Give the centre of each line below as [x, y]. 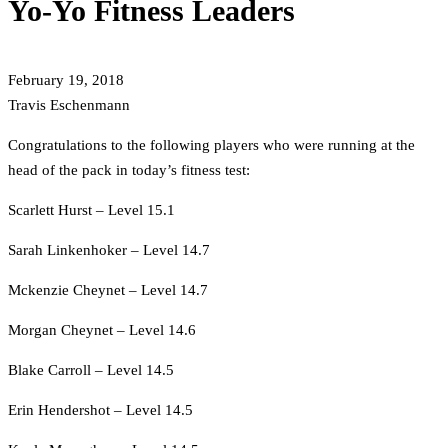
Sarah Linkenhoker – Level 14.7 [109, 250]
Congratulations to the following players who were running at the [211, 145]
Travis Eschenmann [69, 105]
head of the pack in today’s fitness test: [129, 170]
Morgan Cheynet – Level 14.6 [102, 330]
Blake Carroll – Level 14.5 [91, 370]
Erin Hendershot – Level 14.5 [100, 410]
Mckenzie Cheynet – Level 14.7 [108, 290]
